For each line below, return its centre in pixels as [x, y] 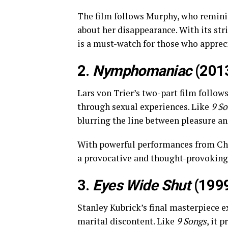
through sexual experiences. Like [144, 107]
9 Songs [192, 221]
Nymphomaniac [142, 71]
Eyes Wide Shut [142, 185]
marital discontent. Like [127, 221]
